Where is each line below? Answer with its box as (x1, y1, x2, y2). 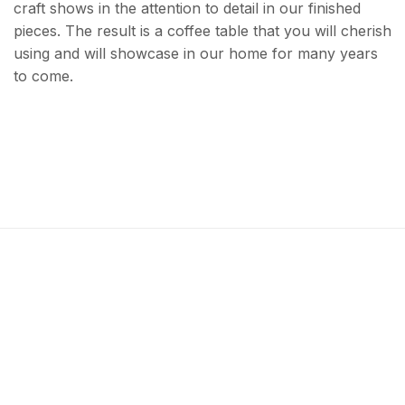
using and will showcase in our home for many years (14, 43, 378, 62)
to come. (14, 66, 73, 85)
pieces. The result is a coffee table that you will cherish (14, 21, 391, 40)
